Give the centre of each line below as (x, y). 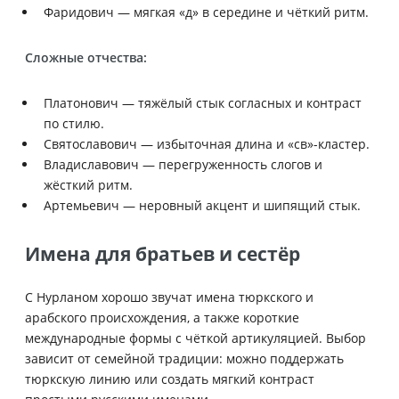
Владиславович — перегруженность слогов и (183, 164)
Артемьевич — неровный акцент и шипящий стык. (202, 205)
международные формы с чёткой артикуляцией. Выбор (195, 338)
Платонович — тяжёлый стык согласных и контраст (203, 102)
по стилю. (74, 123)
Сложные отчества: (86, 57)
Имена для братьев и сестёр (163, 253)
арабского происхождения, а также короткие (162, 317)
